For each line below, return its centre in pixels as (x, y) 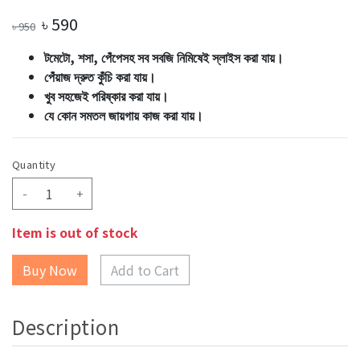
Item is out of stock (75, 232)
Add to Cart (145, 270)
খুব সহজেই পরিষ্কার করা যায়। (106, 96)
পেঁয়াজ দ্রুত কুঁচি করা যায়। (100, 76)
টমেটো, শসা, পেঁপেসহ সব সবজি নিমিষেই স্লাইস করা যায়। (164, 57)
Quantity (34, 164)
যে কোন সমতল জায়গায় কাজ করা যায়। (124, 115)
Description (66, 327)
